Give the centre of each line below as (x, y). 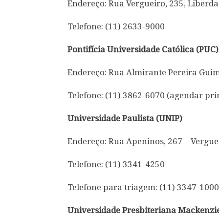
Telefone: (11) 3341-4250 (116, 164)
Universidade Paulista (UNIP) (125, 118)
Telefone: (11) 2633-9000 (116, 26)
